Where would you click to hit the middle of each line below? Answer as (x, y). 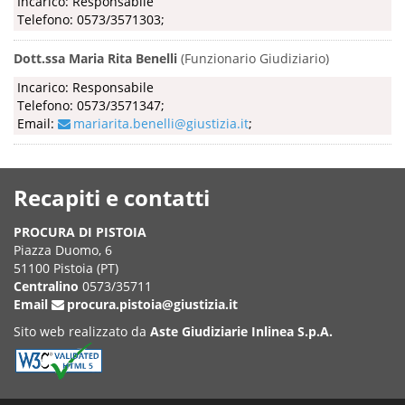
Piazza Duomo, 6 (63, 250)
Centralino (46, 286)
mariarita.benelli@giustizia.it (161, 124)
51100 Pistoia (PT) (66, 268)
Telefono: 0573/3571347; (91, 106)
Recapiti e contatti (112, 197)
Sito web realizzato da (82, 331)
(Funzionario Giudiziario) (253, 59)
